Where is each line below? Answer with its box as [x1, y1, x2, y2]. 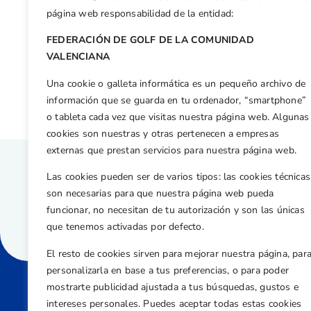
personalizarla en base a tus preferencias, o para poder [47, 263, 289, 277]
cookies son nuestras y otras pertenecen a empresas [47, 126, 280, 140]
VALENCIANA [47, 50, 110, 64]
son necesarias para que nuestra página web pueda [47, 187, 274, 201]
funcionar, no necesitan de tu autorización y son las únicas [47, 203, 305, 217]
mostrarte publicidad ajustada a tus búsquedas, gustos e [47, 280, 299, 294]
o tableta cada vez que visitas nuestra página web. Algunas [47, 110, 310, 124]
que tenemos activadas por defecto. [47, 220, 204, 234]
